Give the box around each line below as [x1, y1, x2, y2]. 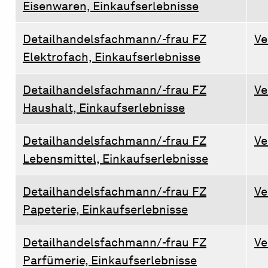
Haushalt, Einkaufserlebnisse [23, 100, 185, 115]
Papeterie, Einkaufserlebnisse [23, 202, 188, 217]
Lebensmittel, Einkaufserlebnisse [23, 151, 208, 166]
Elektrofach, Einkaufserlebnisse [23, 49, 200, 64]
